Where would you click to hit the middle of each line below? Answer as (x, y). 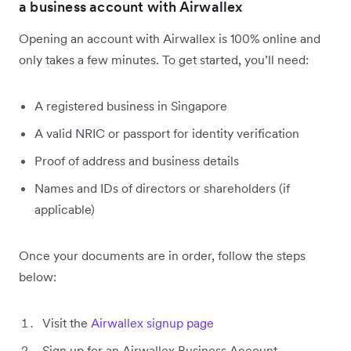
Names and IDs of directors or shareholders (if (162, 188)
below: (38, 276)
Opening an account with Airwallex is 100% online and (170, 38)
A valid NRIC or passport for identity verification (167, 133)
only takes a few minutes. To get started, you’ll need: (165, 59)
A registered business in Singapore (131, 105)
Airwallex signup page (152, 322)
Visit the (67, 322)
